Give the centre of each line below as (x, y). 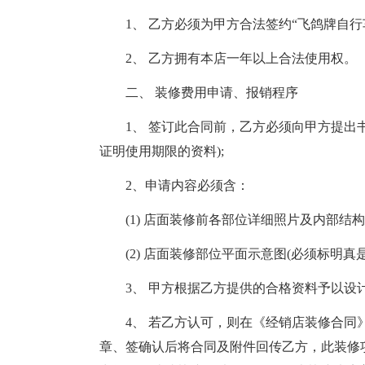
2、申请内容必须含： (187, 185)
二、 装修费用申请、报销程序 (212, 92)
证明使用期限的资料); (162, 151)
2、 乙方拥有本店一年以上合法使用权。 (241, 58)
